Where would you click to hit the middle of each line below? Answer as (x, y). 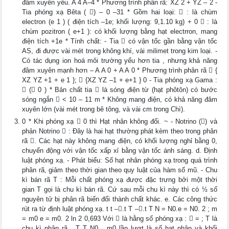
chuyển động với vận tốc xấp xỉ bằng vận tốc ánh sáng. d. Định (120, 151)
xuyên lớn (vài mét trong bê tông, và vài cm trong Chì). (104, 109)
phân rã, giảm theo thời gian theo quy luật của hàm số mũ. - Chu (120, 170)
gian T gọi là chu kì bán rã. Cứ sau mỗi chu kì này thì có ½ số (120, 190)
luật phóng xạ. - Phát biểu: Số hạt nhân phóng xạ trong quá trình (120, 161)
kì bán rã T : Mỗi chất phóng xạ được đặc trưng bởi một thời (120, 180)
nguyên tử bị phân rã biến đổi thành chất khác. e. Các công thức (120, 199)
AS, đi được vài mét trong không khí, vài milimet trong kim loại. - (120, 51)
